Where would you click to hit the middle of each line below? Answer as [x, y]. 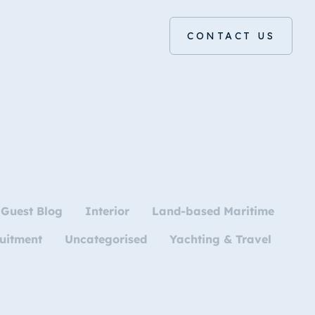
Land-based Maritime [213, 211]
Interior [107, 211]
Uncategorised [106, 239]
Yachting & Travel [220, 239]
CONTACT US [231, 36]
